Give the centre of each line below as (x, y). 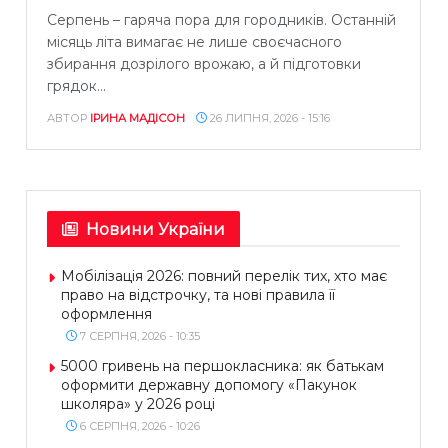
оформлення (106, 313)
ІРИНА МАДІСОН (137, 117)
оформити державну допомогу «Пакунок (209, 384)
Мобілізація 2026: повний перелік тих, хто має (224, 275)
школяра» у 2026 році (138, 403)
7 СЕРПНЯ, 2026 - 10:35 (138, 335)
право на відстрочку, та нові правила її (198, 294)
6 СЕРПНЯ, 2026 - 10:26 (138, 425)
